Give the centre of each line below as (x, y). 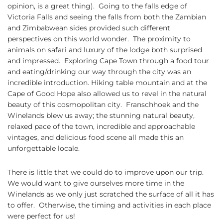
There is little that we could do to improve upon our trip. (107, 172)
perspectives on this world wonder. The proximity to (99, 39)
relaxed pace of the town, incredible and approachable (101, 127)
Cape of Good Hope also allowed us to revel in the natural (107, 94)
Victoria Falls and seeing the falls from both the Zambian (107, 17)
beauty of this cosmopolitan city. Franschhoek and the (103, 105)
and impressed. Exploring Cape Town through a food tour (108, 61)
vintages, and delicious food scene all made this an (96, 138)
